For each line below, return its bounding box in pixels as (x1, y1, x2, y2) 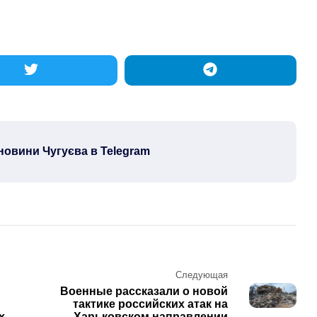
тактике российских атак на (72, 297, 228, 310)
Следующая (175, 269, 228, 280)
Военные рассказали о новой (59, 284, 228, 297)
